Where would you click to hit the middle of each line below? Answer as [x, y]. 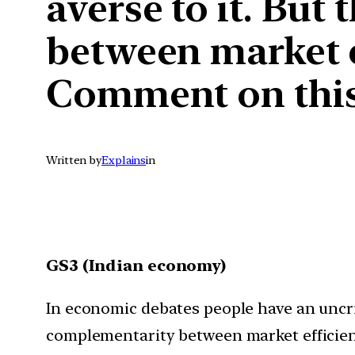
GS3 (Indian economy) [136, 265]
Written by [74, 160]
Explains [124, 160]
